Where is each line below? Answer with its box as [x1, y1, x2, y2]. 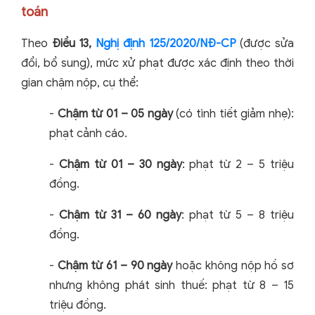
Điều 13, [51, 37, 96, 51]
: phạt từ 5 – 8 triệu [181, 208, 294, 223]
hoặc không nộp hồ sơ [172, 259, 295, 274]
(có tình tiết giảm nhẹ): [172, 107, 295, 122]
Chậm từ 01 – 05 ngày [57, 107, 173, 122]
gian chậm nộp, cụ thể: [21, 76, 139, 91]
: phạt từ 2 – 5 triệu [181, 157, 295, 172]
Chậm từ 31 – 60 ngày [59, 208, 181, 223]
